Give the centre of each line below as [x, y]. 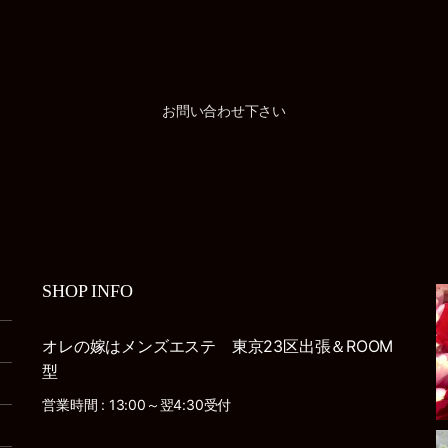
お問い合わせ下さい [224, 110]
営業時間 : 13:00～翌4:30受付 [137, 404]
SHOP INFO [87, 291]
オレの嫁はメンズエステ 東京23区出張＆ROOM [218, 346]
